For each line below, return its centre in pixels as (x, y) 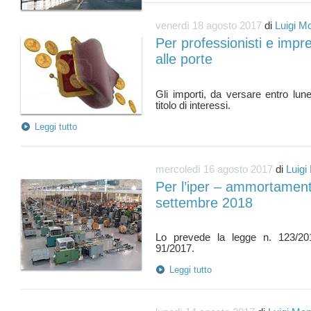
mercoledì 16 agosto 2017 (214, 169)
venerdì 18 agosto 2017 (209, 26)
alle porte (184, 59)
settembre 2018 (204, 202)
